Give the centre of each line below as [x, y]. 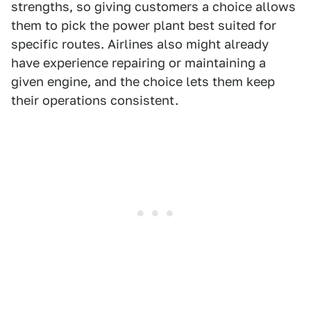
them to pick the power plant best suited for [144, 25]
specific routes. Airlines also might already [140, 44]
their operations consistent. [95, 100]
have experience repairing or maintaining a [138, 62]
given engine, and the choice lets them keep [143, 81]
